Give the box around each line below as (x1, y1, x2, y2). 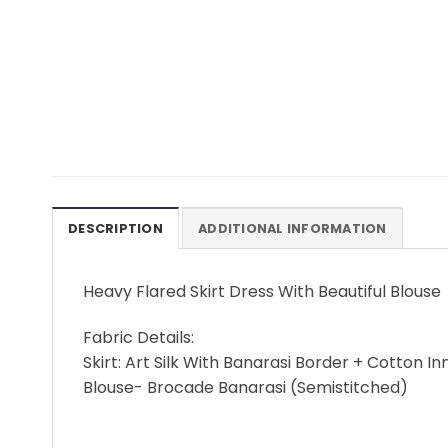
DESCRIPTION (68, 220, 163, 238)
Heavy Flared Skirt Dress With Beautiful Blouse (83, 280, 441, 304)
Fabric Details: (83, 326, 198, 350)
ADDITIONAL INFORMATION (198, 220, 387, 238)
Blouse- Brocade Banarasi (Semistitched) (83, 376, 408, 400)
